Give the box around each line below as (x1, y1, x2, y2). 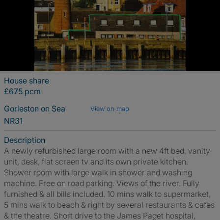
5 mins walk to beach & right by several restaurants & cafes (4, 200, 215, 210)
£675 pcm (4, 86, 41, 96)
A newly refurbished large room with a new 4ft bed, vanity (4, 146, 210, 156)
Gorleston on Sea (4, 104, 67, 113)
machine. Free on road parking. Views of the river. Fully (4, 178, 199, 188)
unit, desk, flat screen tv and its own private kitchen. (4, 157, 188, 166)
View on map (90, 105, 129, 112)
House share (4, 76, 49, 85)
